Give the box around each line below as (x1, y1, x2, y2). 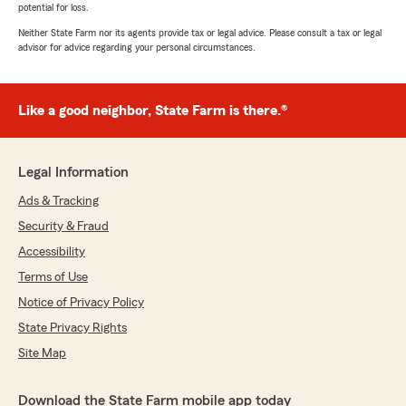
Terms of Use (18, 271, 88, 285)
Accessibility (18, 246, 85, 259)
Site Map (18, 347, 66, 361)
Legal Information (18, 165, 129, 180)
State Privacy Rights (18, 322, 127, 335)
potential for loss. (18, 2, 89, 14)
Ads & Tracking (18, 195, 99, 208)
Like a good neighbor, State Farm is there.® (18, 103, 287, 119)
